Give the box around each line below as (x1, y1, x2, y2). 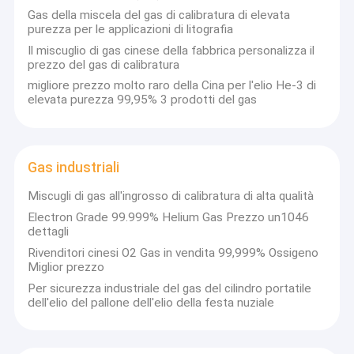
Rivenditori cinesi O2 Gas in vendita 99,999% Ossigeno (28, 245, 319, 260)
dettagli (28, 224, 70, 239)
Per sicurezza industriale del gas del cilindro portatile (28, 281, 312, 296)
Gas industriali (28, 159, 120, 175)
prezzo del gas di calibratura (28, 57, 180, 72)
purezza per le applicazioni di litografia (28, 21, 234, 36)
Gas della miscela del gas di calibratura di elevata (28, 7, 291, 22)
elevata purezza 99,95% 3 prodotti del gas (28, 92, 258, 107)
